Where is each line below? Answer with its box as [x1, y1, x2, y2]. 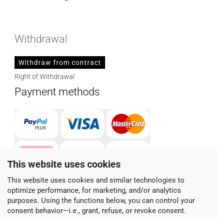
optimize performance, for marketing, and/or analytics [7, 186, 181, 195]
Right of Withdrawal [15, 73, 75, 81]
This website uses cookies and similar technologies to [7, 175, 185, 185]
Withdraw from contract [18, 59, 101, 67]
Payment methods [15, 86, 100, 98]
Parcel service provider [15, 191, 118, 203]
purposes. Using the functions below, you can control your [7, 196, 195, 205]
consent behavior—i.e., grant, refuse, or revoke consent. [7, 206, 186, 215]
